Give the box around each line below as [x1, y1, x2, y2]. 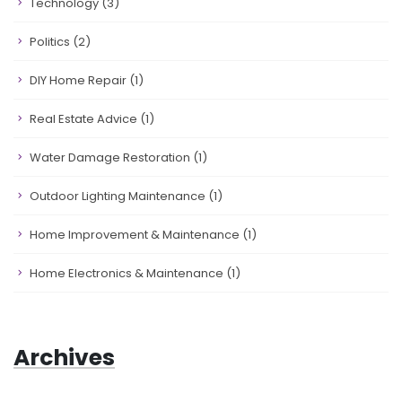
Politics [30, 33, 73, 50]
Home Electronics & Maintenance [30, 265, 226, 282]
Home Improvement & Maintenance [30, 226, 242, 243]
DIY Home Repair [30, 72, 129, 89]
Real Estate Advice [30, 110, 140, 127]
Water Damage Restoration [30, 149, 193, 166]
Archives [13, 342, 115, 373]
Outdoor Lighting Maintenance [30, 188, 208, 205]
